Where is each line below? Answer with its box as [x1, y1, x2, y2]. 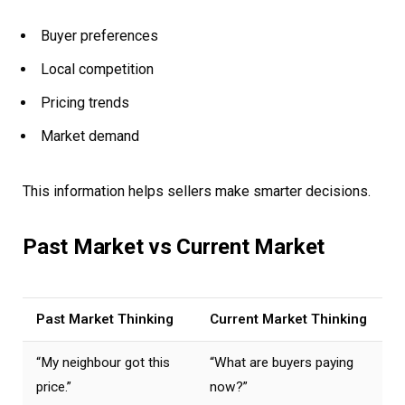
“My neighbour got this [36, 354, 170, 372]
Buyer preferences [41, 27, 158, 45]
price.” [36, 379, 71, 396]
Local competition [41, 61, 154, 79]
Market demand [41, 127, 139, 146]
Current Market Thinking [210, 311, 367, 328]
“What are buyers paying [210, 354, 353, 372]
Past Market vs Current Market [23, 233, 325, 259]
